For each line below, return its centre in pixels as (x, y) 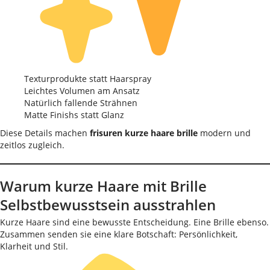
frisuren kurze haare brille (144, 133)
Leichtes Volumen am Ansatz (82, 91)
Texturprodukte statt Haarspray (88, 79)
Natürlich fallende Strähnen (81, 103)
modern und (224, 133)
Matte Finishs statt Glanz (74, 115)
